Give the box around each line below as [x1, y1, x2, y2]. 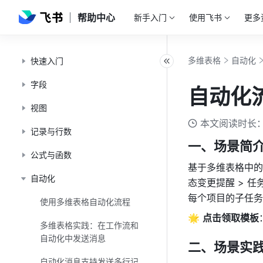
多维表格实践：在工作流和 [40, 220, 139, 230]
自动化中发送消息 [40, 233, 106, 243]
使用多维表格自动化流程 [40, 197, 130, 207]
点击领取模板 [203, 212, 259, 224]
